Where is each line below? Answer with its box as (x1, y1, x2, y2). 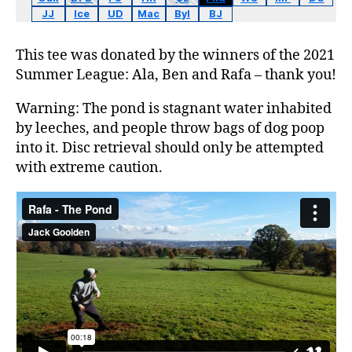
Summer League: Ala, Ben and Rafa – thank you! (16, 65, 336, 84)
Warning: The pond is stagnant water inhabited (16, 99, 332, 118)
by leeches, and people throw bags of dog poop (16, 119, 324, 137)
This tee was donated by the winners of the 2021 (16, 46, 335, 64)
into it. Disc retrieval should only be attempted (16, 138, 324, 157)
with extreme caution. (16, 158, 163, 177)
